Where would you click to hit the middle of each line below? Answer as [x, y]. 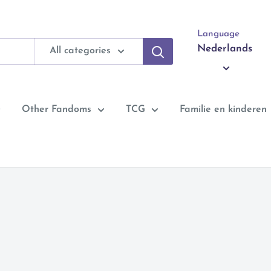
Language [218, 34]
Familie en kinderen [223, 109]
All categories [80, 51]
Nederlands [225, 49]
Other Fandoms [57, 109]
